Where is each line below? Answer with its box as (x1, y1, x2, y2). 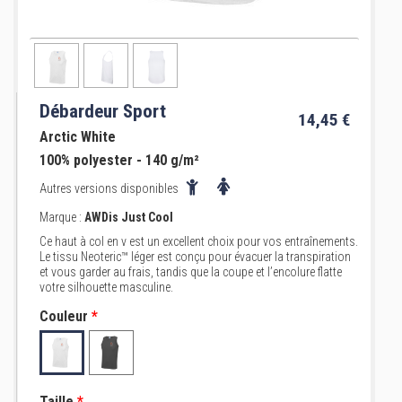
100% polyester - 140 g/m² (39, 152, 199, 169)
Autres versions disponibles (39, 181, 181, 196)
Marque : (39, 210, 84, 224)
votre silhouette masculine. (39, 280, 173, 294)
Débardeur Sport (39, 100, 166, 122)
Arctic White (39, 128, 116, 145)
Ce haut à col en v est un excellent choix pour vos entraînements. (39, 234, 358, 249)
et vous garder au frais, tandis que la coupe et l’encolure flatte (39, 265, 342, 279)
